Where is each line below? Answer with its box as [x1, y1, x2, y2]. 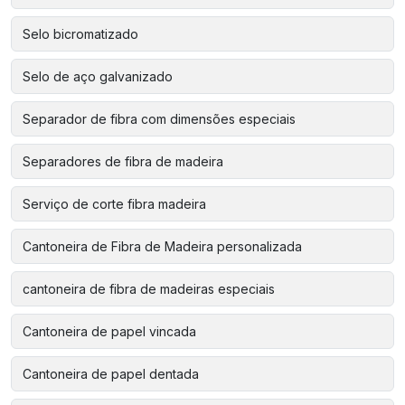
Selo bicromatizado [23, 25, 138, 42]
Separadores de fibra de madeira [23, 153, 223, 169]
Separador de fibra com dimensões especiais [23, 110, 296, 127]
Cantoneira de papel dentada [23, 365, 199, 381]
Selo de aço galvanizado [23, 68, 173, 84]
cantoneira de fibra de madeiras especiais [23, 280, 275, 297]
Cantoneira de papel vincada [23, 323, 196, 339]
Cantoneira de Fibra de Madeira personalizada [23, 238, 302, 254]
